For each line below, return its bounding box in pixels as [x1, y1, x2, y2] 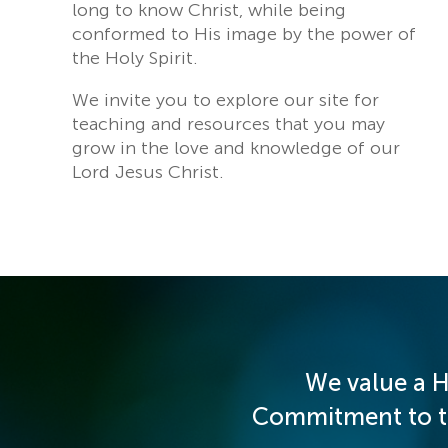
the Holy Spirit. [72, 46, 198, 69]
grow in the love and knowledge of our [72, 136, 400, 159]
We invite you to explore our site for [72, 88, 379, 111]
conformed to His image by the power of [72, 22, 416, 45]
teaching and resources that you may [72, 112, 385, 135]
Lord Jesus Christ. [72, 160, 224, 183]
